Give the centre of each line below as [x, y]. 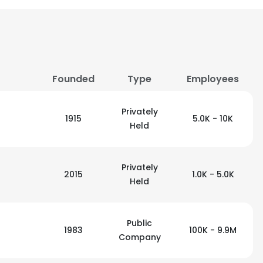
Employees [213, 79]
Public [139, 223]
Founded [73, 79]
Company [139, 237]
